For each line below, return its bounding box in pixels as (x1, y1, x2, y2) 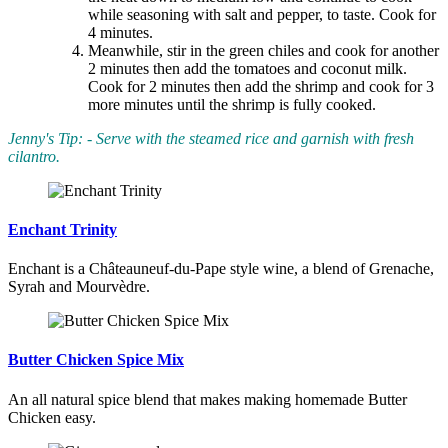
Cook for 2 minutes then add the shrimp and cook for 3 (88, 77, 434, 95)
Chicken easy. (8, 408, 96, 426)
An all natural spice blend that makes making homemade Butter (8, 390, 407, 408)
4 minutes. (88, 23, 153, 41)
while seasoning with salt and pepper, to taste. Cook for (88, 5, 436, 23)
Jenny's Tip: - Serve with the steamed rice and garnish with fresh (8, 129, 414, 147)
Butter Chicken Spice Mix (8, 351, 184, 369)
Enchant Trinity (8, 220, 117, 238)
